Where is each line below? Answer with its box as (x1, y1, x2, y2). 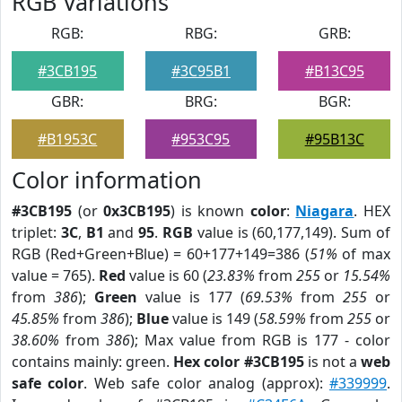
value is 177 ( (137, 287, 245, 307)
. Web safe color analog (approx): (83, 373, 330, 393)
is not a (303, 352, 362, 371)
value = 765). (12, 266, 99, 285)
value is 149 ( (169, 309, 258, 328)
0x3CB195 (103, 201, 171, 221)
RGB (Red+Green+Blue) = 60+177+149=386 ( (12, 244, 310, 264)
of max (336, 244, 391, 264)
